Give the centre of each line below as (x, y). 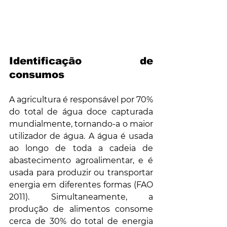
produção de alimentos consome (81, 209)
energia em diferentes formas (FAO (81, 184)
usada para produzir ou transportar (81, 172)
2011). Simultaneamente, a (81, 197)
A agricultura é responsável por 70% (81, 99)
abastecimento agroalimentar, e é (81, 160)
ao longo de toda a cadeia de (81, 148)
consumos (37, 74)
